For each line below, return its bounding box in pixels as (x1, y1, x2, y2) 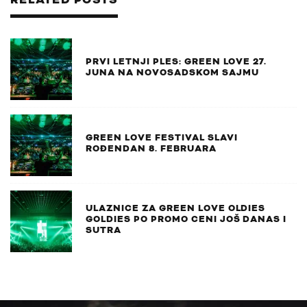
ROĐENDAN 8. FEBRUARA (86, 143, 217, 156)
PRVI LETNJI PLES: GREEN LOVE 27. (86, 56, 267, 69)
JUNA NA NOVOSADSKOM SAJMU (86, 66, 259, 79)
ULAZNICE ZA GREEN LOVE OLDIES (86, 202, 266, 215)
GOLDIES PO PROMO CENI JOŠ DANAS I (86, 213, 287, 226)
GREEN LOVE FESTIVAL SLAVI (86, 132, 238, 145)
